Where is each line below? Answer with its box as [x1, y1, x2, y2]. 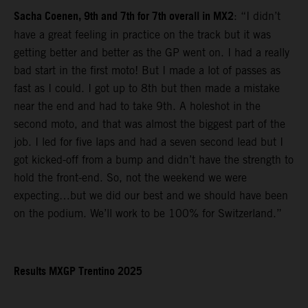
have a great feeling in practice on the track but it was [14, 28, 271, 42]
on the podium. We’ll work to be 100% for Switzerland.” [14, 207, 282, 221]
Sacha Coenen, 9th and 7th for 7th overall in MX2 [14, 6, 234, 28]
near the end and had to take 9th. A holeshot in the [14, 100, 261, 113]
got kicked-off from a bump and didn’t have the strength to [14, 153, 294, 167]
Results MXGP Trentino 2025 [14, 261, 142, 283]
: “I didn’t [234, 10, 280, 23]
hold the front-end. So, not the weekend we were [14, 171, 247, 185]
